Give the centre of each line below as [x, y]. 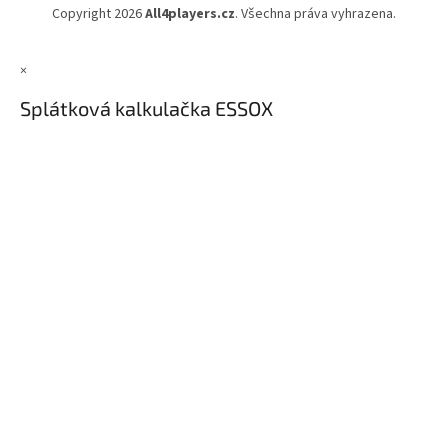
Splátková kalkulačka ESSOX [146, 108]
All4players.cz [190, 13]
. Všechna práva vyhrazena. [315, 13]
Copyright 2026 [98, 13]
